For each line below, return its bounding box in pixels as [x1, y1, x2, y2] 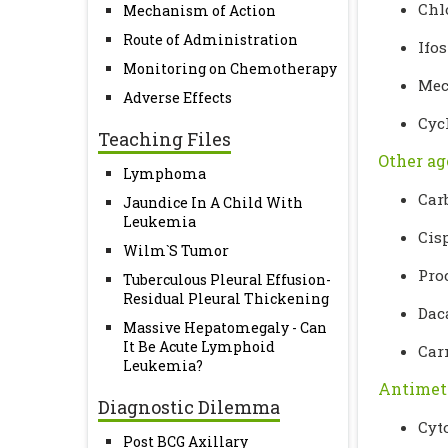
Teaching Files [98, 127, 231, 151]
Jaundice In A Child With [123, 193, 303, 212]
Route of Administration [123, 30, 298, 49]
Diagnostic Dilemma [98, 395, 280, 419]
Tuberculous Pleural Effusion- [123, 270, 331, 289]
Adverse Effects [123, 88, 232, 107]
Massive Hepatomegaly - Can [123, 318, 327, 337]
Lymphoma [123, 164, 206, 183]
